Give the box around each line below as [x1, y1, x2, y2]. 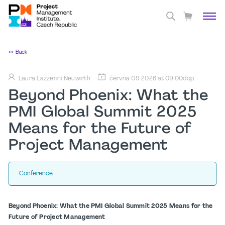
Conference [19, 171, 53, 177]
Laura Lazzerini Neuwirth [19, 76, 90, 82]
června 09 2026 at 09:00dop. [109, 76, 195, 82]
